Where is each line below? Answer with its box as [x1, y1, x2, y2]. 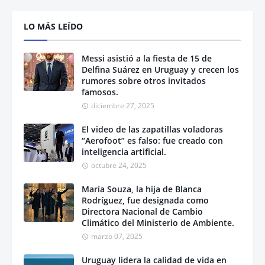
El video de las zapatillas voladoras [82, 123, 223, 135]
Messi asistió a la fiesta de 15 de [82, 52, 212, 64]
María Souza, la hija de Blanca [82, 183, 202, 195]
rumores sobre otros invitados [82, 75, 206, 86]
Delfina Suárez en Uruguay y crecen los [82, 63, 239, 75]
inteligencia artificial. [82, 146, 166, 157]
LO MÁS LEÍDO [24, 20, 83, 32]
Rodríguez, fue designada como [82, 194, 209, 206]
